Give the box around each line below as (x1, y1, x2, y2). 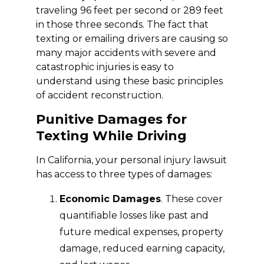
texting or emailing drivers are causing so (35, 32, 228, 44)
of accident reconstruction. (35, 89, 163, 101)
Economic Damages (59, 193, 161, 204)
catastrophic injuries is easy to (35, 61, 174, 72)
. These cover (160, 193, 223, 204)
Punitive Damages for (35, 111, 187, 127)
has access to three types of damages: (35, 168, 212, 180)
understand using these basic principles (35, 75, 223, 87)
